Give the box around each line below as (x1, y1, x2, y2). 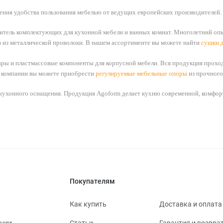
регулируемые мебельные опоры (96, 69, 187, 77)
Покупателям (70, 177, 115, 186)
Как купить (70, 200, 107, 209)
